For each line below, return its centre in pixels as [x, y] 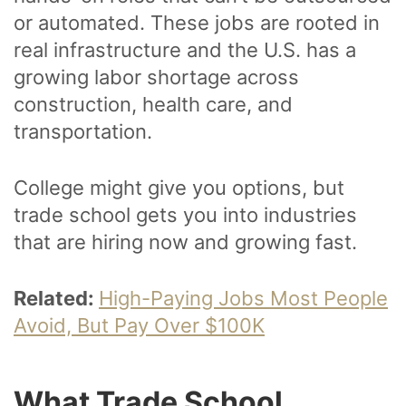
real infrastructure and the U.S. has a [185, 49]
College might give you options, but [179, 187]
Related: [56, 298]
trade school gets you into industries [185, 214]
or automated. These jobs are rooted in [197, 22]
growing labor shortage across [156, 77]
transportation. [86, 131]
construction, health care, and [153, 104]
